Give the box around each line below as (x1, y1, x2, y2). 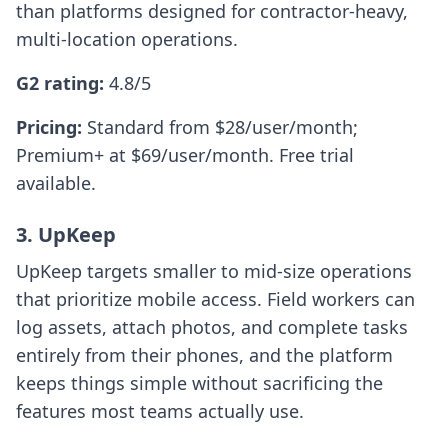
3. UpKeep (16, 221, 116, 249)
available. (16, 171, 96, 196)
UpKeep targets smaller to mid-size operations (16, 259, 412, 284)
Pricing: (16, 115, 87, 140)
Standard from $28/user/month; (87, 115, 358, 140)
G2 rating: (16, 71, 109, 96)
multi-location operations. (16, 27, 238, 52)
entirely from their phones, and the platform (16, 343, 393, 368)
